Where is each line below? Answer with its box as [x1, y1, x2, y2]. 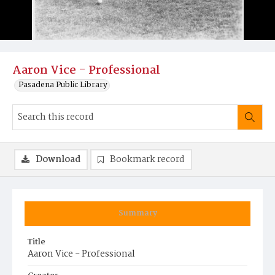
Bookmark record [110, 152, 185, 167]
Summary [118, 207, 157, 220]
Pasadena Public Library [18, 79, 107, 91]
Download [36, 152, 80, 167]
